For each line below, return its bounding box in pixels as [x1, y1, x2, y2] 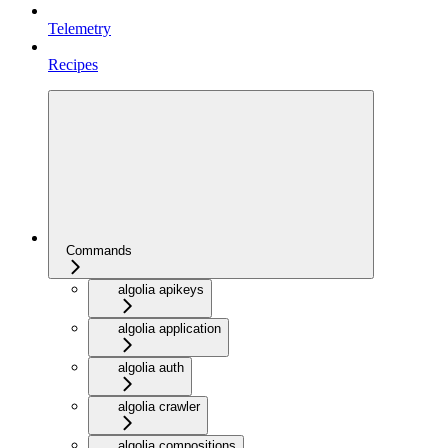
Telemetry [48, 19, 111, 37]
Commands [66, 242, 132, 258]
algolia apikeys [118, 281, 204, 297]
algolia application [118, 320, 221, 336]
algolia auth [118, 359, 184, 375]
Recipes [48, 55, 98, 73]
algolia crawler [118, 398, 200, 414]
